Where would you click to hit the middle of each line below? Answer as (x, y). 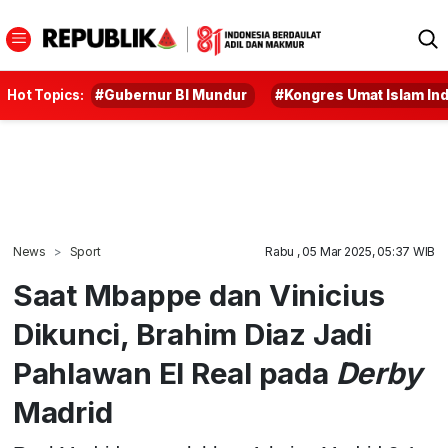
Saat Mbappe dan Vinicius (199, 295)
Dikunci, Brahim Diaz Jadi (192, 334)
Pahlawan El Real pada (174, 373)
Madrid (62, 412)
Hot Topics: (45, 95)
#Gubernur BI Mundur (171, 95)
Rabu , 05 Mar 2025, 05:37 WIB (350, 251)
